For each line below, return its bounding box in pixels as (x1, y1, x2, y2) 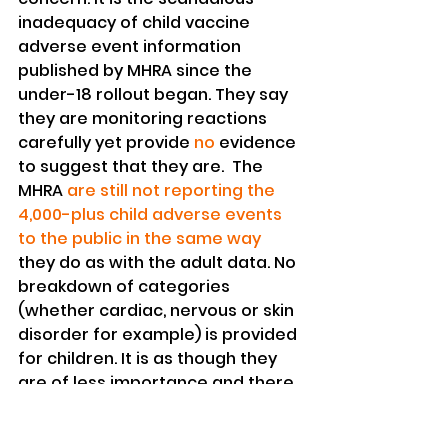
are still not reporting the (67, 179, 279, 203)
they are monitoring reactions (18, 107, 271, 131)
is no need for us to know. (18, 395, 231, 419)
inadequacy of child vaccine (18, 11, 254, 35)
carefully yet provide (18, 131, 194, 155)
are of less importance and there (18, 371, 298, 395)
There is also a (18, 419, 142, 443)
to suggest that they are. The (18, 155, 267, 179)
